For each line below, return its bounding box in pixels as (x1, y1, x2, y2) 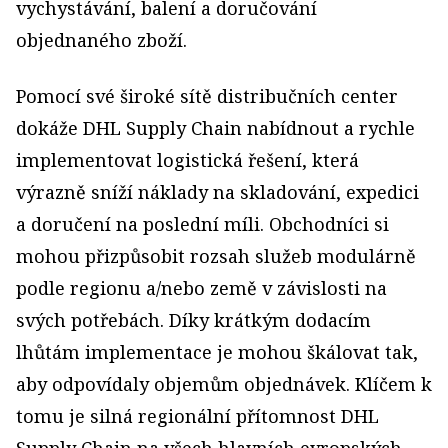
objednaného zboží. (16, 27, 187, 52)
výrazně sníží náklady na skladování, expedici (16, 179, 419, 204)
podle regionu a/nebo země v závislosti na (16, 275, 387, 300)
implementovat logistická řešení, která (16, 147, 359, 172)
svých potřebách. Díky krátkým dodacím (16, 307, 371, 332)
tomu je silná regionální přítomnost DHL (16, 403, 379, 428)
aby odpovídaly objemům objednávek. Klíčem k (16, 371, 432, 396)
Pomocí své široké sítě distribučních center (16, 83, 398, 108)
